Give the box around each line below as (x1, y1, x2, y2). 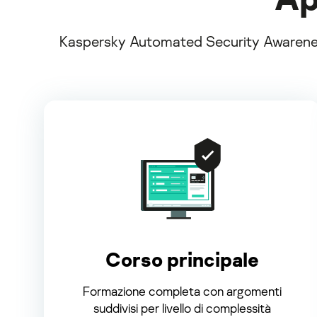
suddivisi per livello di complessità (93, 299, 271, 316)
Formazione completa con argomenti (82, 282, 282, 299)
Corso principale (105, 247, 259, 271)
